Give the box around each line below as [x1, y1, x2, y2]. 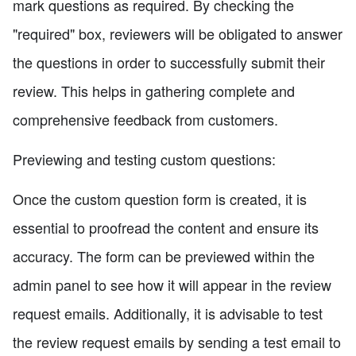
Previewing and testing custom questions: [13, 148, 276, 169]
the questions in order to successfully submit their [13, 51, 325, 72]
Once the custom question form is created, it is [13, 188, 307, 209]
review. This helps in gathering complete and [13, 79, 295, 101]
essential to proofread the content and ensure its [13, 216, 319, 238]
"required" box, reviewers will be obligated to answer [13, 22, 342, 44]
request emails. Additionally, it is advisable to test [13, 302, 323, 323]
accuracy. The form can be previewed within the [13, 245, 315, 266]
